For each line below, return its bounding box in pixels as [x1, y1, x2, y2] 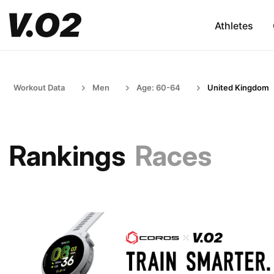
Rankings [9, 139, 125, 172]
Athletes [214, 19, 253, 32]
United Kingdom [207, 83, 269, 92]
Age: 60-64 [136, 83, 180, 92]
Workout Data [13, 83, 65, 92]
